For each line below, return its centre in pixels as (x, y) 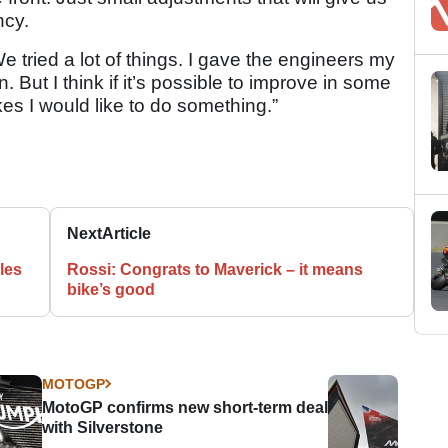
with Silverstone (103, 427)
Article (127, 233)
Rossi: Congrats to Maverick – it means (215, 269)
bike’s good (111, 289)
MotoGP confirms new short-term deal (185, 407)
